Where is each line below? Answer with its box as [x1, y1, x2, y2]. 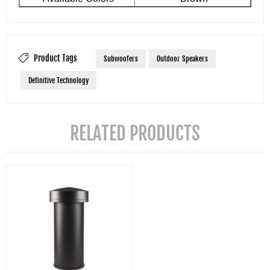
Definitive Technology [28, 75, 89, 85]
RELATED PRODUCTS [70, 122, 200, 145]
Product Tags [34, 52, 77, 63]
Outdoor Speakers [156, 54, 208, 63]
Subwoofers [103, 54, 138, 63]
